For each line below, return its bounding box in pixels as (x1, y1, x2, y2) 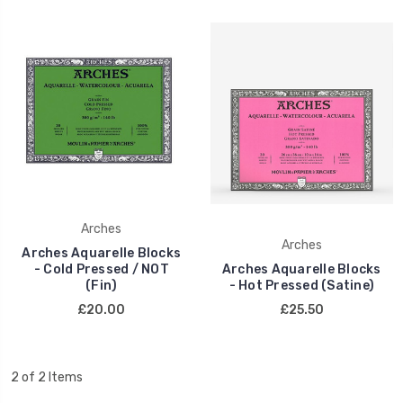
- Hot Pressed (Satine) (228, 278, 374, 294)
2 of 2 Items (10, 370, 83, 386)
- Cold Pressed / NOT (33, 262, 169, 278)
